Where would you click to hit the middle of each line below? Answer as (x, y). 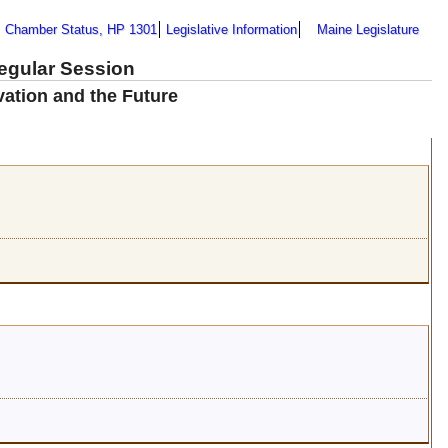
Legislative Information (231, 29)
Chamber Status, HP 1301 (81, 29)
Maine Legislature (368, 29)
